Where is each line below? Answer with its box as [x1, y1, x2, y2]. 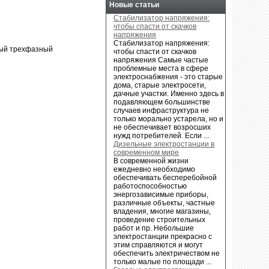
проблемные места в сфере [113, 64, 209, 73]
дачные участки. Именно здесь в [113, 89, 225, 98]
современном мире [113, 148, 180, 157]
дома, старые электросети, [113, 80, 207, 89]
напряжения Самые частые [113, 55, 209, 64]
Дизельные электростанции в [113, 139, 215, 148]
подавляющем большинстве [113, 97, 211, 106]
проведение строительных [113, 215, 206, 224]
